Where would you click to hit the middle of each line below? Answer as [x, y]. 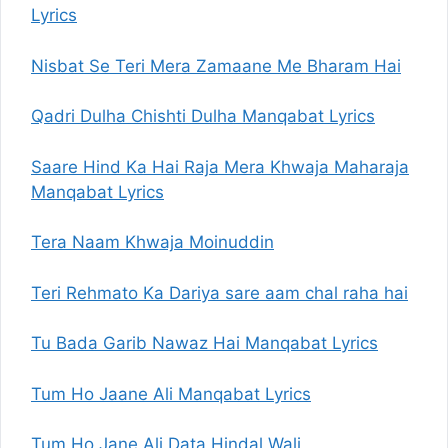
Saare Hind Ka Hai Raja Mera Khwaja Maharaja [220, 166]
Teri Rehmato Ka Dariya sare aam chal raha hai [219, 292]
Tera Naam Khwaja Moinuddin [152, 242]
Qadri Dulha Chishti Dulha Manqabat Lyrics [203, 116]
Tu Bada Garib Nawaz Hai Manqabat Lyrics [204, 343]
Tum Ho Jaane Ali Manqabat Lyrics [171, 393]
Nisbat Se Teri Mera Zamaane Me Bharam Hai [216, 65]
